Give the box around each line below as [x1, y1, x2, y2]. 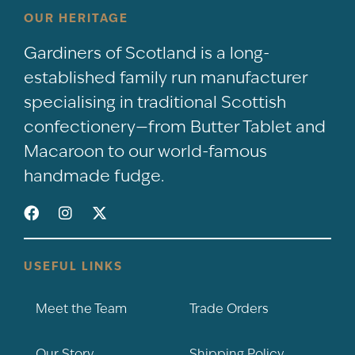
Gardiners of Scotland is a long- [24, 41, 269, 63]
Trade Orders [189, 300, 269, 317]
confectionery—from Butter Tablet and [24, 115, 326, 137]
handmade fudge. [24, 164, 164, 186]
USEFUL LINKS [24, 258, 123, 273]
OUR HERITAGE [24, 10, 128, 25]
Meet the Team [36, 300, 127, 317]
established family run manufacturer [24, 66, 307, 88]
